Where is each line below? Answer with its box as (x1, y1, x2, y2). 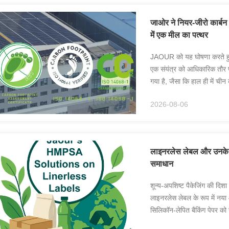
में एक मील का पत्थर (150, 31, 208, 39)
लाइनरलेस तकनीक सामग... (150, 218, 220, 226)
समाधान (150, 159, 173, 168)
